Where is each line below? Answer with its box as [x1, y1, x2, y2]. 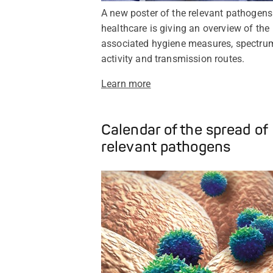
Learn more [101, 77, 151, 90]
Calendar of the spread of [101, 121, 268, 139]
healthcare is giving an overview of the [101, 22, 270, 34]
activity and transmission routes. [101, 52, 245, 65]
